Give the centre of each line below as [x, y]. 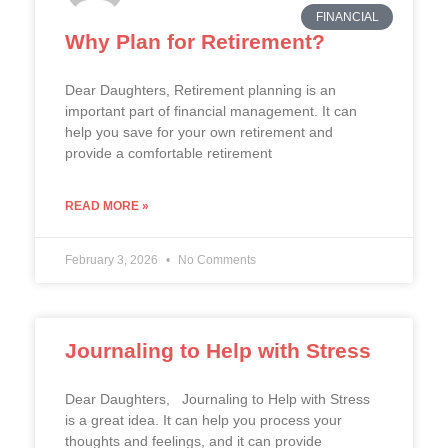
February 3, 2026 [113, 260]
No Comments [215, 260]
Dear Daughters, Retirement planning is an [200, 90]
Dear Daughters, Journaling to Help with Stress [217, 399]
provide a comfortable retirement [168, 153]
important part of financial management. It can [211, 111]
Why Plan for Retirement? [195, 41]
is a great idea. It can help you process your [203, 420]
